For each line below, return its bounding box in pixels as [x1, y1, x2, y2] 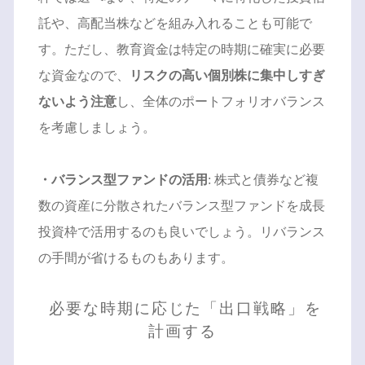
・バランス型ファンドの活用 [37, 173, 208, 187]
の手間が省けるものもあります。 [37, 251, 234, 266]
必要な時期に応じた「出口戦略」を [43, 300, 322, 318]
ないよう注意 [37, 95, 117, 109]
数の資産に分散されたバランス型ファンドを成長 [37, 199, 325, 213]
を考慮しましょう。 [37, 121, 156, 135]
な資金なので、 [37, 68, 130, 83]
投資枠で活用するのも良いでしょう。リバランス [37, 225, 325, 240]
